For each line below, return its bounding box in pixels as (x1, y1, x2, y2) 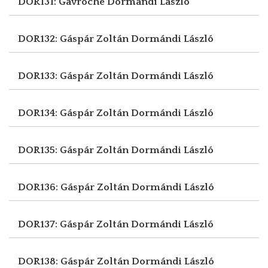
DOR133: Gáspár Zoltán (18, 70, 131, 81)
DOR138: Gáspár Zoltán (18, 255, 132, 267)
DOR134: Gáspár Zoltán (18, 107, 131, 118)
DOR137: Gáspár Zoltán (18, 218, 131, 230)
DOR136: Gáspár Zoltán (18, 181, 132, 193)
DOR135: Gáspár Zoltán (18, 144, 131, 156)
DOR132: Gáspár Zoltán (18, 33, 131, 44)
